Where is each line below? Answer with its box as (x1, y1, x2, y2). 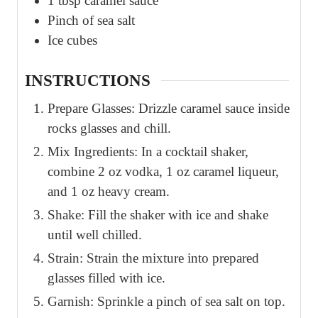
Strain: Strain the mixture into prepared (48, 251, 259, 266)
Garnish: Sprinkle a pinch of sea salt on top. (48, 294, 285, 309)
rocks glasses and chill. (48, 121, 171, 136)
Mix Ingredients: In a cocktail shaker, (48, 144, 248, 160)
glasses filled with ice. (48, 270, 165, 286)
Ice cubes (48, 33, 97, 48)
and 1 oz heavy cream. (48, 184, 170, 199)
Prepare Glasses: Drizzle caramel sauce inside (48, 101, 290, 116)
